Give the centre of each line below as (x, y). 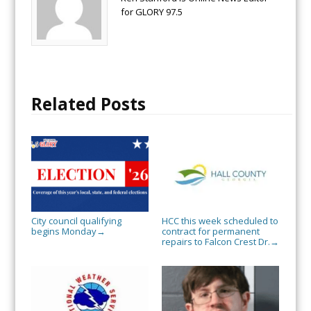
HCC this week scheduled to (220, 221)
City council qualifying (76, 221)
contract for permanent (210, 232)
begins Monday (64, 232)
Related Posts (88, 104)
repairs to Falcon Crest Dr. (216, 242)
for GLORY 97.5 (151, 12)
